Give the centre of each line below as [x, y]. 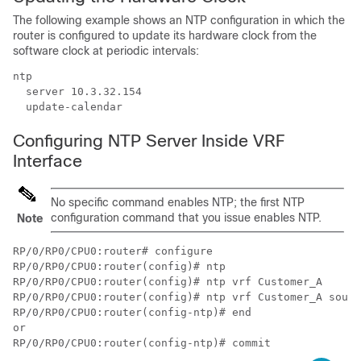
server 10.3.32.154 [77, 91]
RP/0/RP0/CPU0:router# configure [113, 251]
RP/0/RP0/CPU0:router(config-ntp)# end [132, 312]
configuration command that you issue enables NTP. [186, 218]
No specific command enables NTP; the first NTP [178, 202]
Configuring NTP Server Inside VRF [149, 141]
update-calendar [68, 107]
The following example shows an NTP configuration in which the [179, 20]
